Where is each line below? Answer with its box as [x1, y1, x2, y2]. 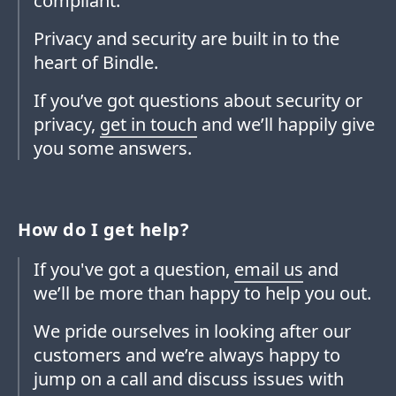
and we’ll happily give [197, 112, 375, 137]
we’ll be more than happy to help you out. [34, 281, 371, 306]
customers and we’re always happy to [34, 343, 340, 368]
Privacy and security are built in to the [34, 27, 339, 51]
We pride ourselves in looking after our [34, 319, 351, 344]
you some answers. [34, 136, 192, 161]
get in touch [100, 112, 197, 137]
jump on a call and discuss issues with [34, 367, 344, 392]
